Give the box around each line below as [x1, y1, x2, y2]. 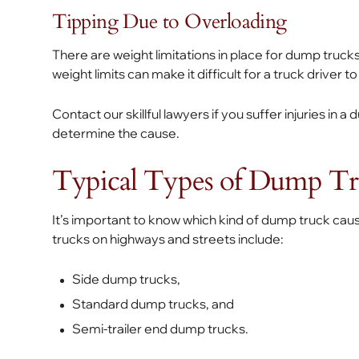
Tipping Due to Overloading [52, 8, 287, 35]
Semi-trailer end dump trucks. [72, 321, 249, 337]
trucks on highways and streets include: [52, 231, 284, 247]
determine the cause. [52, 125, 180, 141]
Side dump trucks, [72, 271, 181, 287]
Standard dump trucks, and [72, 296, 235, 312]
